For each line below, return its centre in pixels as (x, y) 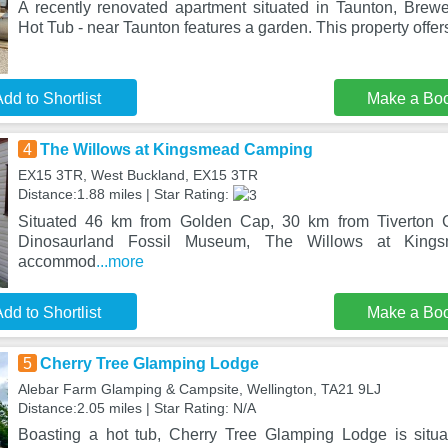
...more (119, 261)
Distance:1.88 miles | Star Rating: (125, 194)
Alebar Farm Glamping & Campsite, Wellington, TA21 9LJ (199, 389)
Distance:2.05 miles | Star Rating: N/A (136, 408)
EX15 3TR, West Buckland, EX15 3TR (137, 175)
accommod (56, 261)
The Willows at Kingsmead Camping (176, 149)
